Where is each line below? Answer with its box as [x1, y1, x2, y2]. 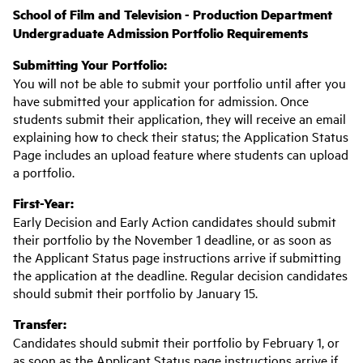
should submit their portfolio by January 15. [13, 284, 258, 302]
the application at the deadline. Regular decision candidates [13, 266, 348, 284]
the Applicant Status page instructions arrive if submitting [13, 248, 341, 267]
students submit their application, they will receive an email [13, 109, 346, 128]
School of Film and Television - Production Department [13, 5, 332, 24]
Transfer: [13, 314, 66, 334]
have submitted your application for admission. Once [13, 92, 309, 110]
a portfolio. [13, 163, 75, 181]
